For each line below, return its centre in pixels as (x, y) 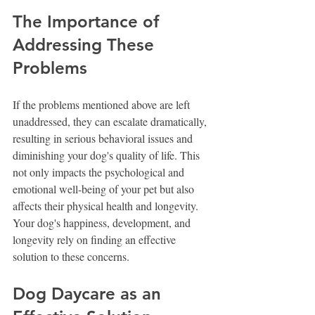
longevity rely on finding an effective (96, 239)
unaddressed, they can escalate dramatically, (111, 121)
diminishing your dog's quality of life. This (108, 155)
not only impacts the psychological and (100, 172)
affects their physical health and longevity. (107, 205)
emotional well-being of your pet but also (105, 188)
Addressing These (86, 44)
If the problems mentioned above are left (103, 104)
